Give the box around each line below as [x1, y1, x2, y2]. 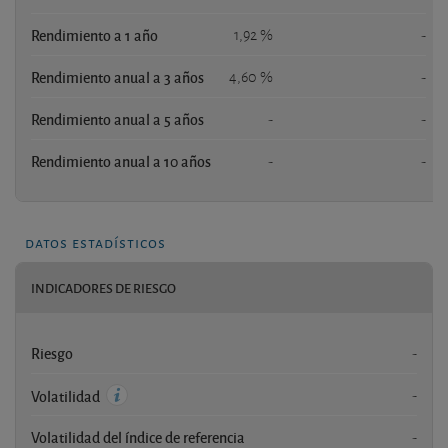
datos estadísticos [25, 229, 166, 253]
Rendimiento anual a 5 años [31, 108, 204, 129]
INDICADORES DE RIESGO [31, 278, 176, 297]
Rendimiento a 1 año [31, 24, 158, 45]
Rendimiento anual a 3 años [31, 66, 204, 87]
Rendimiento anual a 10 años [31, 150, 211, 171]
